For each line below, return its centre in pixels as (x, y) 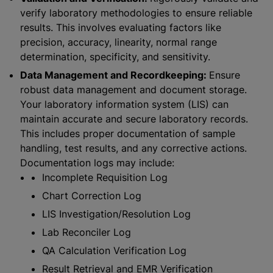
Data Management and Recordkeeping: (115, 75)
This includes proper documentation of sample (128, 133)
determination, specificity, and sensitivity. (115, 57)
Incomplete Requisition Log (105, 177)
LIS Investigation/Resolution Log (116, 214)
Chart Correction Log (92, 196)
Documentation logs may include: (97, 163)
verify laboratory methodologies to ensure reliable (136, 13)
